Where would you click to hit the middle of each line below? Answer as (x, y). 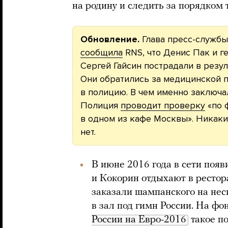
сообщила (102, 52)
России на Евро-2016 (139, 220)
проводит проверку (163, 105)
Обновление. (110, 39)
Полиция (101, 105)
